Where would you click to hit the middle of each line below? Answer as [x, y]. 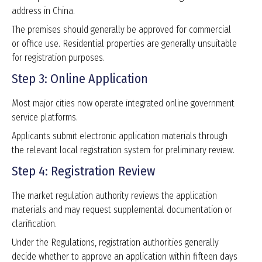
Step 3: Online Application [80, 79]
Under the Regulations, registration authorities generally [115, 243]
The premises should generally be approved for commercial [121, 30]
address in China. [43, 11]
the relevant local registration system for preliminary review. [123, 150]
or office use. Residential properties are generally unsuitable [124, 44]
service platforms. [45, 118]
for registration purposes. [58, 58]
